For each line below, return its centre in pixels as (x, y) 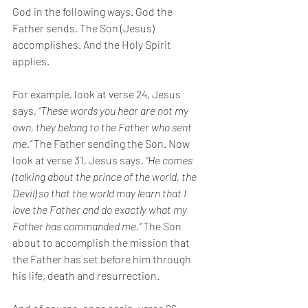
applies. (32, 61)
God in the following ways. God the (93, 11)
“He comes (170, 160)
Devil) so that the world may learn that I (100, 193)
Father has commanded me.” (78, 226)
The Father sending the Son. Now (113, 143)
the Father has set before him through (103, 259)
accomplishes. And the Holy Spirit (93, 44)
